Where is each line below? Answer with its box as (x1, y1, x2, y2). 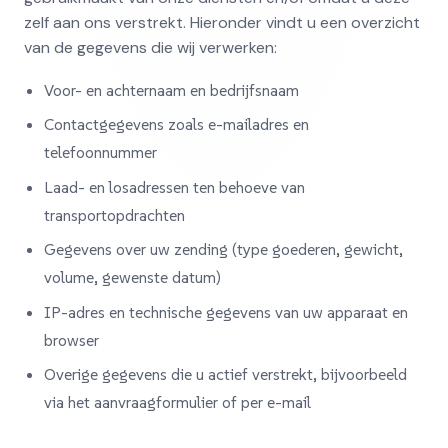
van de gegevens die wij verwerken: (24, 36, 277, 58)
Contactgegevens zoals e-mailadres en (44, 114, 309, 135)
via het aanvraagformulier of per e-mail (44, 391, 311, 412)
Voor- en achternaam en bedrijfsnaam (44, 79, 299, 100)
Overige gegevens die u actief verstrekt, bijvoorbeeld (44, 363, 407, 384)
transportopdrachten (44, 204, 185, 225)
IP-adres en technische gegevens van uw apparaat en (44, 301, 408, 322)
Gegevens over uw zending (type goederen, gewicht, (44, 239, 403, 260)
